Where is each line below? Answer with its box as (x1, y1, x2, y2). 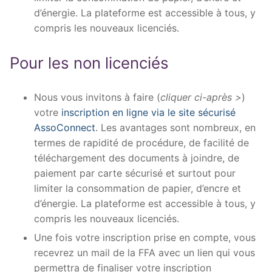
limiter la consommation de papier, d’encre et (34, 182, 241, 194)
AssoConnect (34, 121, 95, 134)
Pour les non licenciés (10, 53, 169, 72)
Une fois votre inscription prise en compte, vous (34, 231, 256, 243)
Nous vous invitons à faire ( (34, 90, 160, 103)
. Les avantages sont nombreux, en (95, 121, 256, 134)
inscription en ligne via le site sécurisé (61, 106, 236, 118)
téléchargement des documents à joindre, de (34, 151, 239, 164)
